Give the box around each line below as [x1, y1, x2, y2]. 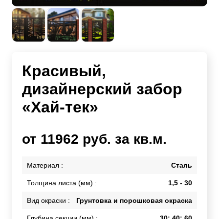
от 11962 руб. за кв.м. [22, 131, 167, 147]
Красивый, [22, 62, 106, 80]
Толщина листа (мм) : [27, 178, 97, 187]
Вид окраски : [27, 196, 70, 204]
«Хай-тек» [22, 98, 98, 116]
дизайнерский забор [22, 80, 182, 98]
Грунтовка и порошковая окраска [76, 196, 192, 204]
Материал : [27, 161, 63, 169]
